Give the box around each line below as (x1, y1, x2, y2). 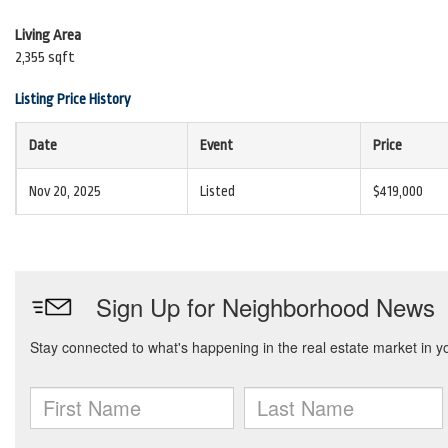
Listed (200, 183, 235, 199)
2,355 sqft (15, 49, 75, 66)
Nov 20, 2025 (29, 183, 101, 199)
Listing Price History (15, 91, 131, 107)
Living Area (15, 27, 81, 44)
